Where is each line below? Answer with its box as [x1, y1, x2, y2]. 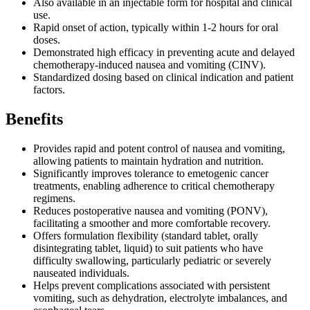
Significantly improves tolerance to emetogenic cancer [33, 167, 268, 180]
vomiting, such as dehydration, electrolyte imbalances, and [33, 292, 287, 304]
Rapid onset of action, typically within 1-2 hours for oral [33, 21, 278, 34]
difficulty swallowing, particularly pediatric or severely [33, 255, 271, 267]
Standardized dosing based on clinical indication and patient [33, 71, 293, 84]
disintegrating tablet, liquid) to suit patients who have [33, 242, 263, 255]
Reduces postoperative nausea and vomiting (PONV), [33, 205, 268, 217]
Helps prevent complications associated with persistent [33, 280, 270, 292]
